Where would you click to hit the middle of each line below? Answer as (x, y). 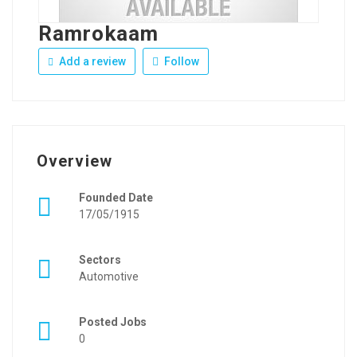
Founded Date (116, 198)
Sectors (100, 260)
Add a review (91, 61)
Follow (180, 61)
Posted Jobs (113, 322)
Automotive (109, 277)
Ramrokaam (98, 33)
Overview (75, 161)
